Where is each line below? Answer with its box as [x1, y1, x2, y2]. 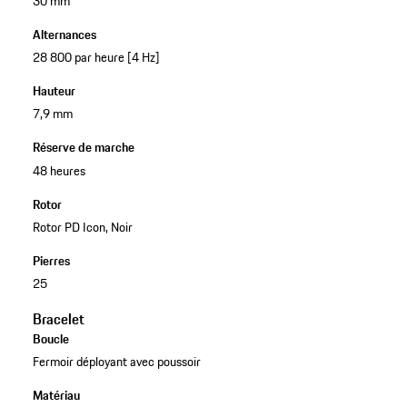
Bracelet [32, 307, 84, 330]
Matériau [32, 384, 80, 405]
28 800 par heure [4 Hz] [32, 47, 160, 68]
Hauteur [32, 81, 75, 102]
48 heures [32, 160, 85, 181]
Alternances [32, 25, 96, 45]
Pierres [32, 250, 70, 271]
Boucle [32, 328, 69, 349]
